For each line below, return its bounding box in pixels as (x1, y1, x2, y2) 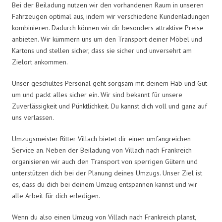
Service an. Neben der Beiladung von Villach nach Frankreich (12, 145, 192, 155)
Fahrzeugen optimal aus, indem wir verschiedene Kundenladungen (12, 11, 210, 21)
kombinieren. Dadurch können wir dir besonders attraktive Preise (12, 23, 204, 32)
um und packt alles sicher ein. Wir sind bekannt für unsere (12, 90, 182, 99)
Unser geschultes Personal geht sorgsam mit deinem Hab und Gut (12, 78, 207, 88)
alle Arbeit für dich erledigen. (12, 191, 100, 200)
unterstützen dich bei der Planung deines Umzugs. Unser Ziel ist (12, 168, 202, 177)
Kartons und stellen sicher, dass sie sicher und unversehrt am (12, 46, 192, 55)
